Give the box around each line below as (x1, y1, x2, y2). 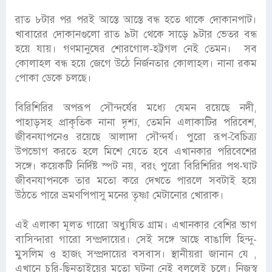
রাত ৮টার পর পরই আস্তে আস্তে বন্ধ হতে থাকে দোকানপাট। (15, 13, 257, 27)
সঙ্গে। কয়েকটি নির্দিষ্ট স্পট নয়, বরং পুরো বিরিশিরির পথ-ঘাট (15, 160, 257, 173)
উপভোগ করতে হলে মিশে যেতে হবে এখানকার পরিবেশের (15, 145, 257, 158)
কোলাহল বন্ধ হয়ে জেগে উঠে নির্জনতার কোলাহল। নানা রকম (15, 57, 257, 70)
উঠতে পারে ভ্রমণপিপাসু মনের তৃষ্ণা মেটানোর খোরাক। (15, 189, 224, 202)
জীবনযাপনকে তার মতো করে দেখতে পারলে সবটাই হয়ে (15, 174, 257, 188)
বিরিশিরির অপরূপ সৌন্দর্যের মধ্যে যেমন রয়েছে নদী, (15, 101, 257, 115)
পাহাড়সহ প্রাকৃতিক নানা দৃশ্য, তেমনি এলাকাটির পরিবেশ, (15, 116, 257, 129)
